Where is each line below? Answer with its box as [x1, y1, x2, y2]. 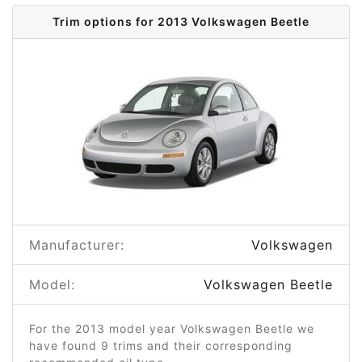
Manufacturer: [29, 237, 124, 253]
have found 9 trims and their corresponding [29, 339, 293, 352]
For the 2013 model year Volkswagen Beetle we [29, 322, 314, 335]
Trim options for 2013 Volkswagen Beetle [53, 15, 309, 28]
